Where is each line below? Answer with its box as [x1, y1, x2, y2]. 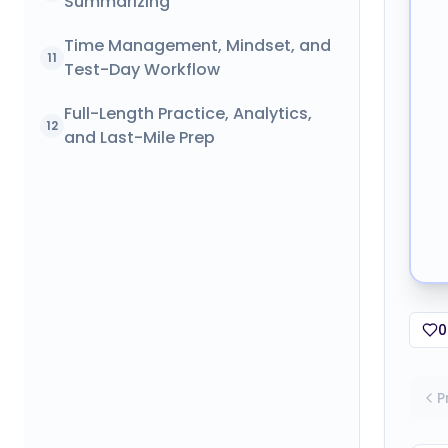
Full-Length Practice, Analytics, [64, 102, 312, 125]
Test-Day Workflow [64, 58, 220, 81]
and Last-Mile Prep [64, 126, 215, 149]
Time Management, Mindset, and [64, 34, 331, 57]
